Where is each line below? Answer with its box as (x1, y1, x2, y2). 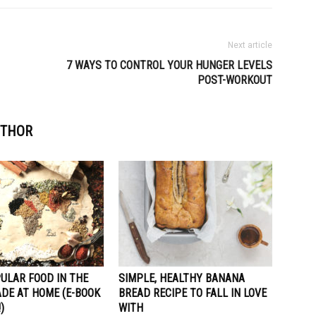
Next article (228, 40, 272, 50)
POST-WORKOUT (197, 73, 272, 87)
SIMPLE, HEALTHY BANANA (119, 272, 245, 285)
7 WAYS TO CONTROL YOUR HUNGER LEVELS (66, 59, 272, 72)
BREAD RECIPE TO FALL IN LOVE (119, 286, 267, 300)
